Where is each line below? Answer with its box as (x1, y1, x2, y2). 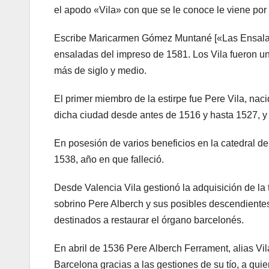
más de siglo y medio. (54, 65, 147, 76)
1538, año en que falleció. (54, 154, 164, 165)
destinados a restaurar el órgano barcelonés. (54, 215, 244, 226)
